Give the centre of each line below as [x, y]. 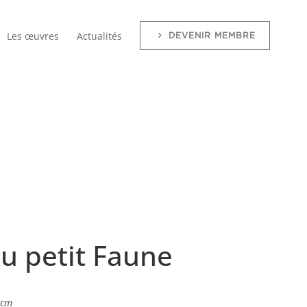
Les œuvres [33, 36]
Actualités [99, 36]
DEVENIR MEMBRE [212, 35]
